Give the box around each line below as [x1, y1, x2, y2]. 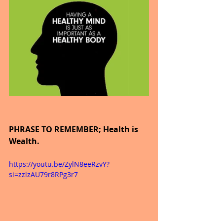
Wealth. [9, 136, 39, 147]
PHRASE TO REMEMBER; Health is [9, 124, 140, 135]
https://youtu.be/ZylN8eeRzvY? [9, 159, 110, 169]
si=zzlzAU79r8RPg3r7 [9, 170, 78, 180]
